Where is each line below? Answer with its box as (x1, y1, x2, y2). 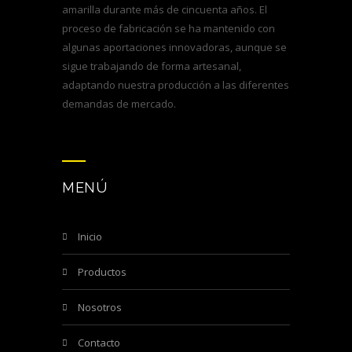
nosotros (85, 300, 122, 314)
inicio (80, 229, 102, 244)
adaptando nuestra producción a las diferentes (62, 78, 289, 92)
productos (84, 265, 126, 279)
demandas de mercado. (62, 97, 176, 111)
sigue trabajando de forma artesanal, (62, 59, 241, 73)
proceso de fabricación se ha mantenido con (62, 21, 275, 35)
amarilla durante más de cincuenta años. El (62, 2, 267, 16)
